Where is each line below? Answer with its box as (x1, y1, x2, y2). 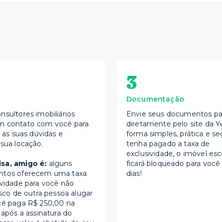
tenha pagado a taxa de (126, 139, 210, 149)
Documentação (126, 95, 184, 104)
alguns (47, 159, 72, 168)
